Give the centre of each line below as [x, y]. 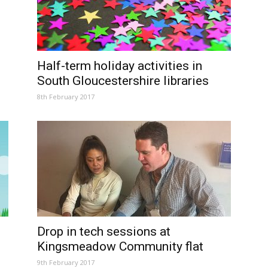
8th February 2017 [66, 97]
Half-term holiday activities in [120, 66]
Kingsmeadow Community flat [120, 246]
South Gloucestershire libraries [123, 81]
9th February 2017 [66, 262]
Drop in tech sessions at [104, 232]
